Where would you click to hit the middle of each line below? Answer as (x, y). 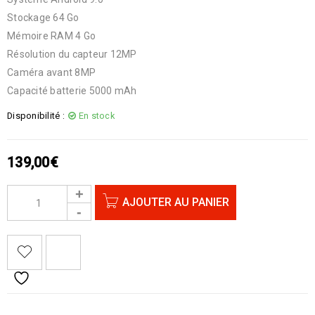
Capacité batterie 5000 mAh (72, 91)
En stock (96, 116)
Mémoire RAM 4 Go (51, 36)
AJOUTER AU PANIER (176, 202)
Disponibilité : (36, 116)
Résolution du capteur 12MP (72, 54)
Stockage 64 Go (43, 18)
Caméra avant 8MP (51, 72)
